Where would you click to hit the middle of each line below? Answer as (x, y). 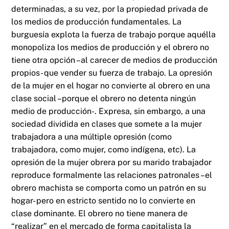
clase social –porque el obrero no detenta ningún (104, 99)
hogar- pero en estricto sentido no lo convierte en (104, 201)
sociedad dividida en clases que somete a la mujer (107, 124)
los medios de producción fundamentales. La (97, 22)
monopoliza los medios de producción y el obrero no (110, 48)
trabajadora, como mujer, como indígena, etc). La (104, 150)
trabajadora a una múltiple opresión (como (92, 137)
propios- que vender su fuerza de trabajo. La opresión (112, 73)
